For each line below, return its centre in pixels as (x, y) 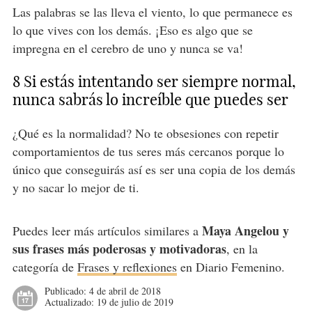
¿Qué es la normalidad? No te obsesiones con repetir (145, 133)
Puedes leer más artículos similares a (107, 231)
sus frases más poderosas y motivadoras (119, 249)
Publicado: (67, 291)
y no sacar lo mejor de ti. (78, 188)
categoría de (45, 267)
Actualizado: (70, 302)
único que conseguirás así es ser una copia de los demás (154, 170)
